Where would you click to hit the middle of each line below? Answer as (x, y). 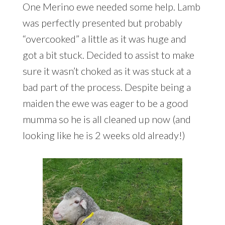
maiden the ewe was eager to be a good (105, 103)
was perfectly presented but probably (102, 22)
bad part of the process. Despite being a (106, 87)
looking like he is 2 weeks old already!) (104, 135)
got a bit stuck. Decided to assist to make (108, 54)
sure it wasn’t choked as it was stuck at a (106, 71)
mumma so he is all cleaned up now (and (106, 119)
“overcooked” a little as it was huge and (104, 38)
